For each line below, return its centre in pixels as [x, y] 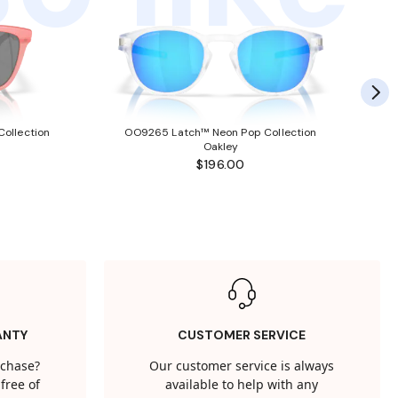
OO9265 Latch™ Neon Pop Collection [221, 133]
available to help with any [242, 386]
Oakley [221, 147]
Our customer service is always [242, 367]
